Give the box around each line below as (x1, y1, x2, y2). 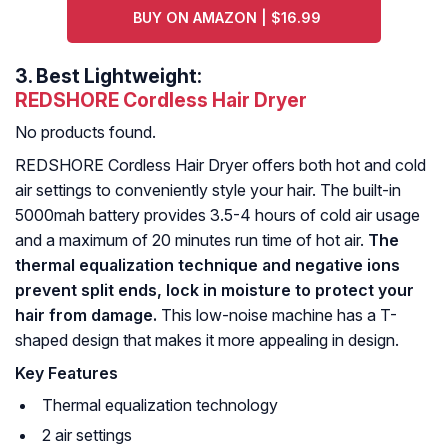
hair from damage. (15, 305, 157, 326)
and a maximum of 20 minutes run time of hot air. (15, 230, 368, 251)
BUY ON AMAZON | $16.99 (132, 9, 321, 27)
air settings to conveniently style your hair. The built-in (15, 180, 401, 201)
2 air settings (42, 425, 132, 446)
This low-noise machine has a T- (157, 305, 397, 326)
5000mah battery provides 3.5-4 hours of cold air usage (15, 205, 420, 226)
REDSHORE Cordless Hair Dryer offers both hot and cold (15, 155, 426, 176)
